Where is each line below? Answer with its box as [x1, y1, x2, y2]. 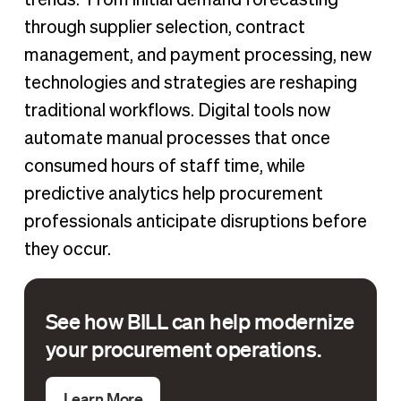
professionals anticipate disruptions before [23, 212, 367, 231]
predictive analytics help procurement [23, 184, 323, 203]
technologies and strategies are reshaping [23, 73, 357, 92]
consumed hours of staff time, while [23, 157, 305, 175]
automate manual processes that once [23, 129, 330, 148]
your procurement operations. [45, 335, 321, 362]
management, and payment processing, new [23, 46, 371, 64]
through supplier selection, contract [23, 18, 305, 37]
